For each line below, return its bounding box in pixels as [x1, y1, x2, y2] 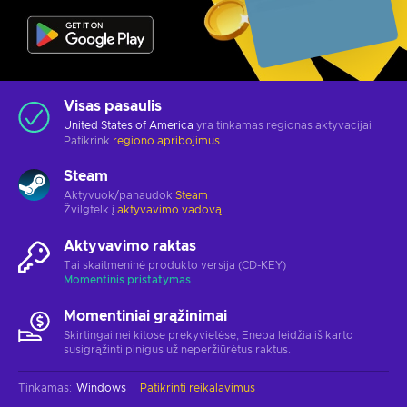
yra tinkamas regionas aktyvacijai [194, 119, 372, 131]
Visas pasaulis [64, 98, 162, 114]
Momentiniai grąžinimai [64, 308, 227, 323]
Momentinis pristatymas [64, 273, 191, 285]
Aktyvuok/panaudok [64, 189, 175, 201]
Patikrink [64, 134, 113, 146]
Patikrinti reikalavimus [140, 382, 255, 393]
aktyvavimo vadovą [117, 203, 222, 215]
